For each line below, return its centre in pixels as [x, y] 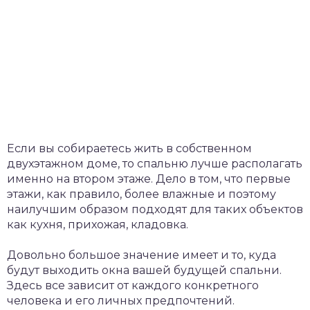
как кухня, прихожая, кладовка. [98, 224]
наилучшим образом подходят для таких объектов [155, 209]
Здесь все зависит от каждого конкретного [133, 285]
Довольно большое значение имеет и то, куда [142, 255]
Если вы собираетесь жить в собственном [129, 148]
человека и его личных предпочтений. [121, 300]
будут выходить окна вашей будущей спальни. [144, 270]
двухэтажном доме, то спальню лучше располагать [155, 163]
